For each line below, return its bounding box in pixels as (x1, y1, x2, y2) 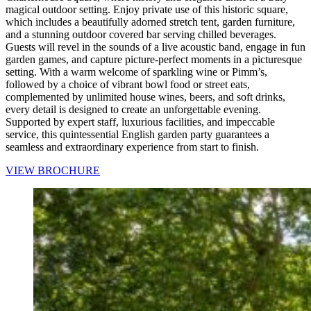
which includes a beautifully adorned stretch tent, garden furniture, (6, 16, 295, 28)
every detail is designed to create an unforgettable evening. (6, 103, 261, 116)
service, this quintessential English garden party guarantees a (6, 128, 269, 141)
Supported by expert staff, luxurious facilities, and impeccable (6, 116, 275, 128)
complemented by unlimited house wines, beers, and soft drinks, (6, 91, 285, 103)
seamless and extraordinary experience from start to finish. (6, 141, 259, 153)
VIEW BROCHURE (6, 165, 100, 177)
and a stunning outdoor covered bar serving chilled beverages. (6, 28, 276, 41)
